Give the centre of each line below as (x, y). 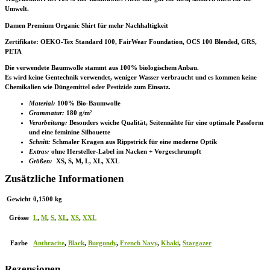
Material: (42, 103)
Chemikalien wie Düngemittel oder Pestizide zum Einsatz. (88, 86)
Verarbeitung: (48, 123)
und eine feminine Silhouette (70, 132)
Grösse (19, 218)
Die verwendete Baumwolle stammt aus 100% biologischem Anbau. (102, 67)
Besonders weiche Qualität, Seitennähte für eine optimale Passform (165, 123)
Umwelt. (17, 9)
